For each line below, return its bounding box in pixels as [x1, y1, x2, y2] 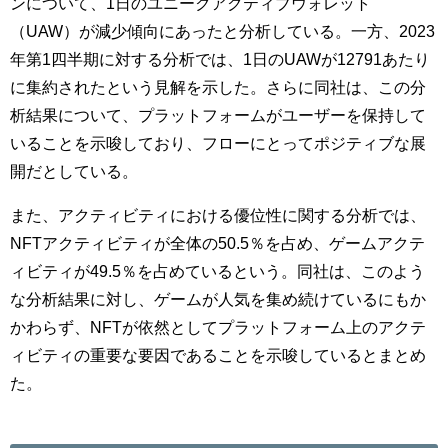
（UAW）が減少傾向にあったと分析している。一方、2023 [10, 22, 435, 39]
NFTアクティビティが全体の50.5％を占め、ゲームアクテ [10, 234, 425, 251]
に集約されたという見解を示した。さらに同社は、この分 [10, 78, 426, 95]
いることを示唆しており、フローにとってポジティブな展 [10, 134, 426, 151]
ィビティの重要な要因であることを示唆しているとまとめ [10, 346, 426, 363]
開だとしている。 [10, 162, 138, 179]
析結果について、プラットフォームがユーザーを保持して [10, 106, 426, 123]
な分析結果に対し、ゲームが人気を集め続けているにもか [10, 290, 426, 307]
